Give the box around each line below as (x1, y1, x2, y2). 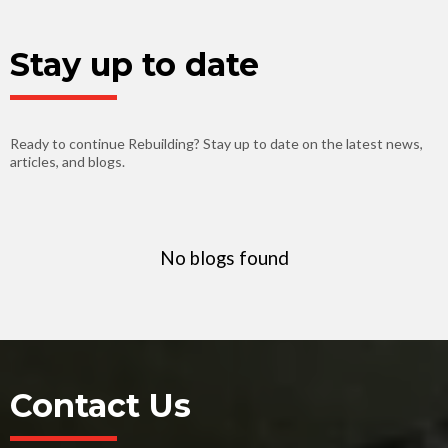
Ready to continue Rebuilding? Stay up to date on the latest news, (10, 135, 423, 152)
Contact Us (10, 386, 191, 425)
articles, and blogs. (10, 153, 125, 170)
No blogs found (159, 247, 289, 269)
